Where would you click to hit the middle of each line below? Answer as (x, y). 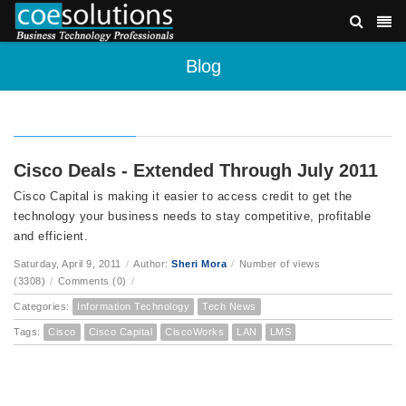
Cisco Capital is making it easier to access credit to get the (183, 196)
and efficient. (51, 236)
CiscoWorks (194, 332)
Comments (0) (92, 281)
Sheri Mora (199, 264)
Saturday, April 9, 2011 (68, 264)
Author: (152, 264)
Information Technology (133, 306)
